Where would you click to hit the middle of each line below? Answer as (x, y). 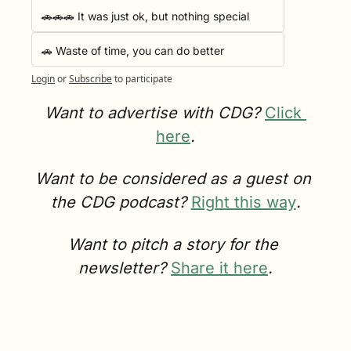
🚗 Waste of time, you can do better (133, 50)
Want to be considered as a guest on (173, 178)
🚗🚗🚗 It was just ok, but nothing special (145, 16)
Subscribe (90, 78)
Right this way (243, 202)
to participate (143, 78)
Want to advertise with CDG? (155, 112)
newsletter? (125, 268)
